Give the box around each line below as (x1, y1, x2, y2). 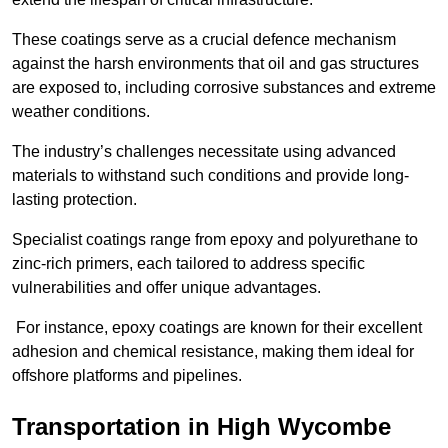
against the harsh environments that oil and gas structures (12, 55, 419, 73)
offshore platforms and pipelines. (12, 367, 242, 385)
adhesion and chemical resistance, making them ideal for (12, 343, 414, 361)
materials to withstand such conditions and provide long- (12, 167, 409, 185)
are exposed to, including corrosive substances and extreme (12, 79, 436, 97)
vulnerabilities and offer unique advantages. (12, 279, 321, 297)
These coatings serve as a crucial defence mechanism (12, 31, 396, 49)
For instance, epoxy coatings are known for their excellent (12, 319, 422, 337)
